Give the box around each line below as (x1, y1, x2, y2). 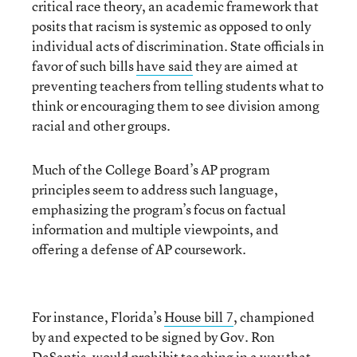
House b (164, 307, 211, 326)
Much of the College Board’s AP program (32, 159, 270, 178)
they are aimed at (193, 56, 298, 75)
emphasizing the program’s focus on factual (32, 199, 286, 218)
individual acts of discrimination (32, 36, 224, 55)
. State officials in (224, 36, 324, 55)
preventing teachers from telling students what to (32, 76, 324, 95)
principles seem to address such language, (32, 179, 278, 198)
